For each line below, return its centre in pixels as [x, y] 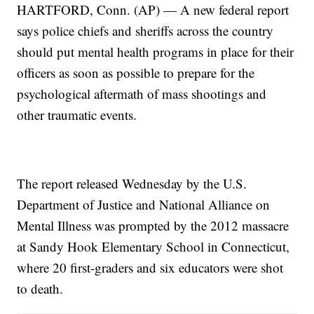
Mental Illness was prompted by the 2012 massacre [153, 226]
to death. [40, 289]
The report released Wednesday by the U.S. [132, 184]
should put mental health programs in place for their [156, 52]
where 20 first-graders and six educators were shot [150, 268]
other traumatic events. [77, 115]
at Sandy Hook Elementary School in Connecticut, [153, 247]
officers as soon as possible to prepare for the [136, 73]
